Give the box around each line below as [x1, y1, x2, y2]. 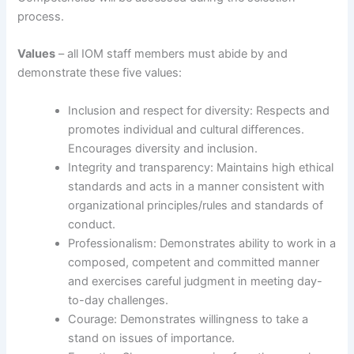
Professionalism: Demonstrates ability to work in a [68, 235, 337, 250]
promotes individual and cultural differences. [68, 122, 305, 137]
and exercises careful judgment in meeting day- [68, 273, 323, 288]
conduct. [68, 217, 116, 232]
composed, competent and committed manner [68, 254, 320, 269]
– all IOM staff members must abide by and [55, 47, 288, 62]
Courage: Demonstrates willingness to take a [68, 311, 309, 326]
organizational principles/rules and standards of [68, 198, 324, 213]
